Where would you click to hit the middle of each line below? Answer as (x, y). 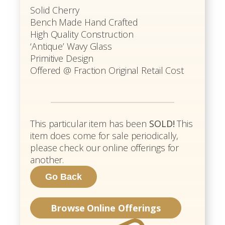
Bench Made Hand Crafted (84, 22)
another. (47, 159)
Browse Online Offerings (106, 208)
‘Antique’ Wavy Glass (71, 46)
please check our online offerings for (105, 147)
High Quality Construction (82, 34)
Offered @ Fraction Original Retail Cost (107, 70)
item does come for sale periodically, (104, 135)
